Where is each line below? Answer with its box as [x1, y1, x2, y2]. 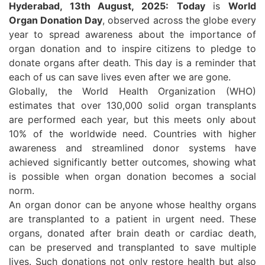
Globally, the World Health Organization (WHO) [9, 85, 256, 97]
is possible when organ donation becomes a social [9, 170, 256, 182]
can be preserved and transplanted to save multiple [9, 241, 256, 253]
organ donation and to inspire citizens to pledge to [9, 43, 256, 54]
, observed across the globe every [102, 14, 257, 26]
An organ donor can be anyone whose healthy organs [9, 199, 256, 211]
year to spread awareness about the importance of [9, 28, 256, 40]
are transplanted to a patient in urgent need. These [9, 213, 256, 225]
